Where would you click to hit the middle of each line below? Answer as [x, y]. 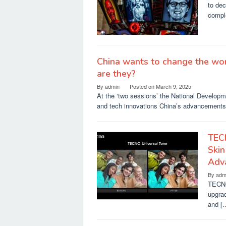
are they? [116, 74]
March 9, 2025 [174, 86]
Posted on [143, 86]
